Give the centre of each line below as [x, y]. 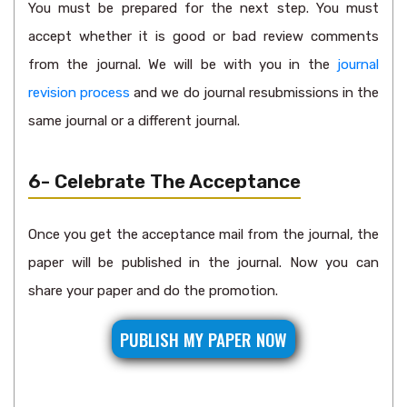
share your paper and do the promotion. [153, 291]
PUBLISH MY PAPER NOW [203, 339]
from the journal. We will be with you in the [183, 65]
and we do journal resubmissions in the [254, 93]
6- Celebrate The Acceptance [164, 181]
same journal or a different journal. [134, 121]
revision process [79, 93]
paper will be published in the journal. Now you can [203, 263]
